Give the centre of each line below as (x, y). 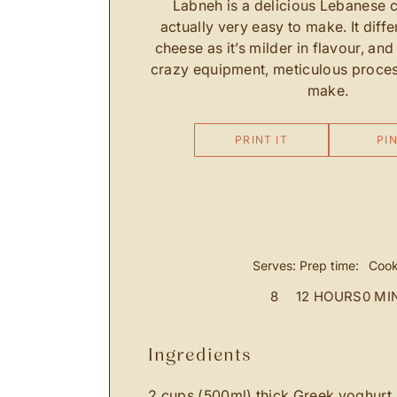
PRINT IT (261, 140)
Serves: (274, 266)
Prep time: (329, 266)
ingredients (203, 355)
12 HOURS (329, 297)
